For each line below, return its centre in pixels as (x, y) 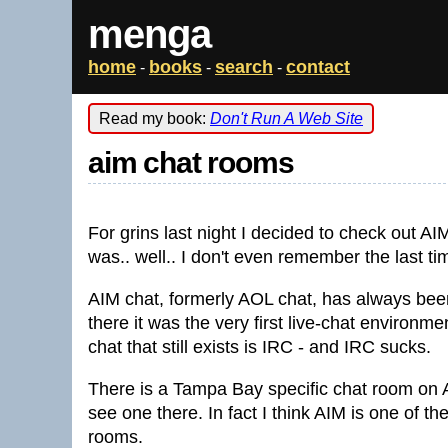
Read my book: (154, 118)
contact (318, 67)
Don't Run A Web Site (286, 118)
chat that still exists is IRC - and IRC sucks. (259, 347)
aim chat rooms (191, 162)
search (244, 67)
